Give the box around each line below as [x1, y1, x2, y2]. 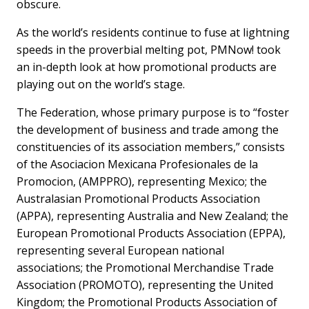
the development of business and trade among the [17, 122, 279, 137]
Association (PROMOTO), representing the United [17, 277, 274, 292]
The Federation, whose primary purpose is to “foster [17, 105, 290, 120]
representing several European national [17, 243, 225, 258]
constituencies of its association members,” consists [17, 139, 286, 154]
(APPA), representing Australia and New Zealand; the [17, 208, 289, 223]
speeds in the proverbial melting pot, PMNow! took [17, 42, 281, 57]
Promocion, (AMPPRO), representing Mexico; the [17, 174, 268, 189]
